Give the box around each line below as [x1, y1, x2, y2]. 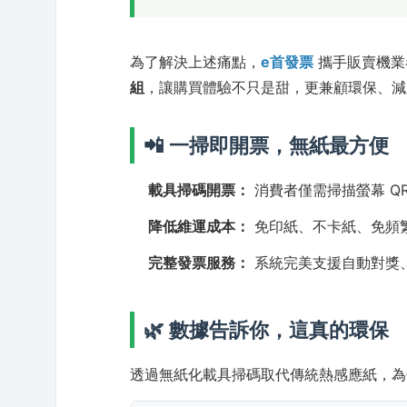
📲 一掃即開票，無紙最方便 [144, 133, 390, 157]
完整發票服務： [148, 253, 251, 272]
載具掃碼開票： [148, 181, 251, 199]
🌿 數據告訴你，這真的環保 [144, 317, 390, 342]
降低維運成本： [148, 217, 251, 235]
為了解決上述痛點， [130, 53, 262, 71]
